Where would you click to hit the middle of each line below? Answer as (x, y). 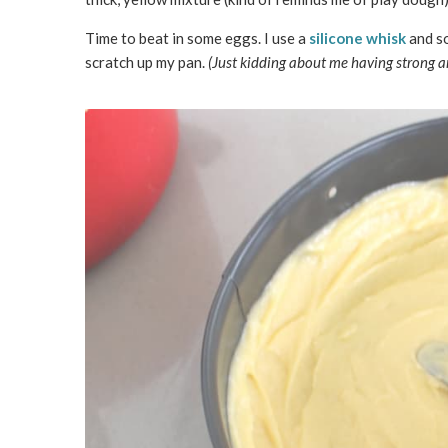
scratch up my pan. (146, 61)
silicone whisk (357, 37)
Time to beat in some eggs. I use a (196, 37)
